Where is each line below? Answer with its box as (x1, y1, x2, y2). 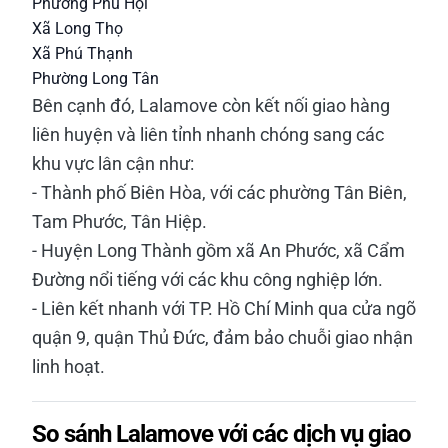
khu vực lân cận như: (32, 153, 194, 174)
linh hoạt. (32, 356, 105, 377)
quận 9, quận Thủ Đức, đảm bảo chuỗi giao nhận (32, 327, 413, 348)
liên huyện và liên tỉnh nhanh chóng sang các (32, 124, 384, 145)
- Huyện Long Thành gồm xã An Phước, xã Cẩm (32, 240, 405, 261)
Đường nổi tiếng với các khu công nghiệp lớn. (32, 269, 383, 290)
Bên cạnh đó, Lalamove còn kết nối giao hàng (32, 95, 390, 116)
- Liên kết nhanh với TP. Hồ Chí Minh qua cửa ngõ (32, 298, 416, 319)
